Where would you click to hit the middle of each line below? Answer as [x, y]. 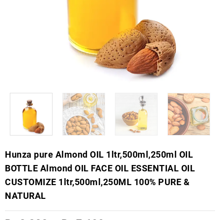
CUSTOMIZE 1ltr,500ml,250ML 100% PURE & [97, 182]
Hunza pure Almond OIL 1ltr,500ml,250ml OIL [99, 155]
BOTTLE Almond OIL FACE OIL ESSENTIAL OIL [100, 168]
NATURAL [26, 196]
